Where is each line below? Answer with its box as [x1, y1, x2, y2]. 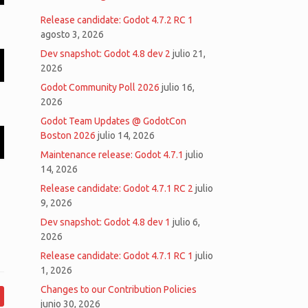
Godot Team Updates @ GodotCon [41, 115, 187, 126]
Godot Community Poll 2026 [41, 82, 160, 93]
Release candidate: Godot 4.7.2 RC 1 [41, 14, 194, 25]
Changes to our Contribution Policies [41, 284, 197, 295]
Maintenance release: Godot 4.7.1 [41, 149, 184, 160]
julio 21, [173, 48, 206, 59]
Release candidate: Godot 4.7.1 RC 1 [41, 250, 194, 261]
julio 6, [173, 217, 201, 228]
